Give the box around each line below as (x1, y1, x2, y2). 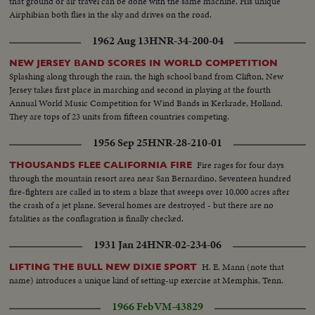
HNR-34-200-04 (148, 33, 224, 49)
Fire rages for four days (197, 158, 285, 172)
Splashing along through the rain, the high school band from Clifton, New (9, 70, 284, 84)
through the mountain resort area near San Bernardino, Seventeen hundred (9, 172, 292, 186)
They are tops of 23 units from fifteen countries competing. (9, 110, 230, 124)
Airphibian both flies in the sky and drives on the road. (9, 8, 212, 22)
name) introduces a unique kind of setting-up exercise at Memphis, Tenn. (9, 274, 284, 288)
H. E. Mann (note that (202, 260, 285, 274)
